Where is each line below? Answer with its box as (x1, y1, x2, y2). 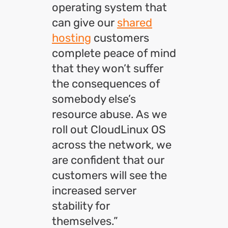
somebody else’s (52, 92, 136, 106)
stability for (52, 199, 110, 213)
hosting (52, 31, 91, 45)
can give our (52, 16, 117, 30)
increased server (52, 184, 136, 197)
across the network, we (52, 138, 172, 152)
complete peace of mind (52, 46, 176, 60)
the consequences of (52, 77, 160, 91)
